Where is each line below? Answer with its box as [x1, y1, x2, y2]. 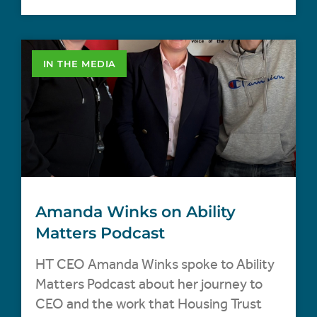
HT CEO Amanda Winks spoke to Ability [35, 256, 275, 273]
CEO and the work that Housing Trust [35, 296, 262, 313]
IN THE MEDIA [42, 58, 116, 70]
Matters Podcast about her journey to [35, 276, 263, 293]
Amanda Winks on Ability [35, 202, 236, 222]
